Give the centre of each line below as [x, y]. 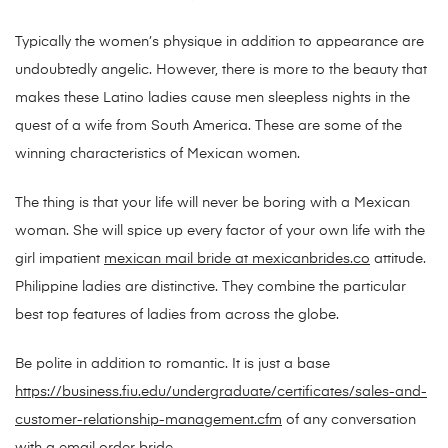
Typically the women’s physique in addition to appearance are [219, 42]
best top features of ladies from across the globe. [177, 315]
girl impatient [59, 259]
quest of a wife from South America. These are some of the [208, 126]
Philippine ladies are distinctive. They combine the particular [210, 287]
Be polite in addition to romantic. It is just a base [172, 364]
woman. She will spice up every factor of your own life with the [220, 231]
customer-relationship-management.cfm [148, 420]
